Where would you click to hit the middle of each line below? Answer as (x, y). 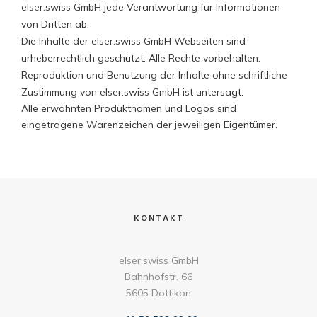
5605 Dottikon (158, 293)
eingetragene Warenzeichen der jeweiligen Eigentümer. (149, 125)
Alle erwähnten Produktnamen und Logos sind (129, 108)
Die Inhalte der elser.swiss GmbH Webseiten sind (133, 41)
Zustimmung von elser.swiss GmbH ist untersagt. (132, 92)
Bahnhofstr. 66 (158, 277)
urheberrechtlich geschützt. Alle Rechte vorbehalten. (141, 58)
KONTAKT (158, 219)
